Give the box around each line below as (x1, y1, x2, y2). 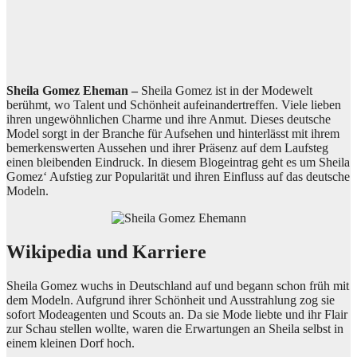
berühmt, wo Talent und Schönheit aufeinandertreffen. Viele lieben (6, 97, 341, 112)
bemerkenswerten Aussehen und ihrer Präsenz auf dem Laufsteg (6, 140, 328, 155)
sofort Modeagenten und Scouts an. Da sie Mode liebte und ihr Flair (6, 307, 347, 321)
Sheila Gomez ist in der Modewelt (141, 83, 312, 97)
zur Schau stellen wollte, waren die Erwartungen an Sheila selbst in (6, 321, 343, 335)
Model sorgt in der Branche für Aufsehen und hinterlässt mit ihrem (6, 126, 339, 140)
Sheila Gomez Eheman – (6, 83, 141, 97)
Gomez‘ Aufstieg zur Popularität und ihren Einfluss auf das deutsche (6, 169, 350, 183)
